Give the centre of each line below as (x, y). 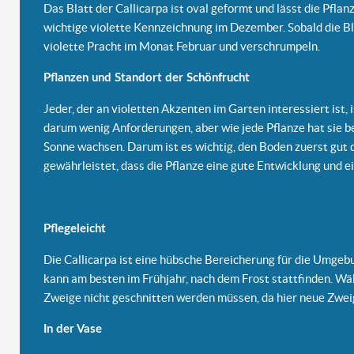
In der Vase (73, 329)
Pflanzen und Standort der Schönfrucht (147, 78)
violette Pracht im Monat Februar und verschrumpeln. (182, 46)
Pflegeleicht (75, 229)
